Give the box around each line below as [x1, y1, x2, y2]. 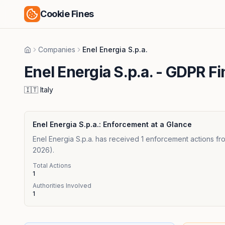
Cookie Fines [40, 9, 94, 19]
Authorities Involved [33, 182, 91, 189]
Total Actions [33, 162, 71, 169]
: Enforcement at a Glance [99, 120, 192, 129]
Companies [38, 45, 75, 54]
